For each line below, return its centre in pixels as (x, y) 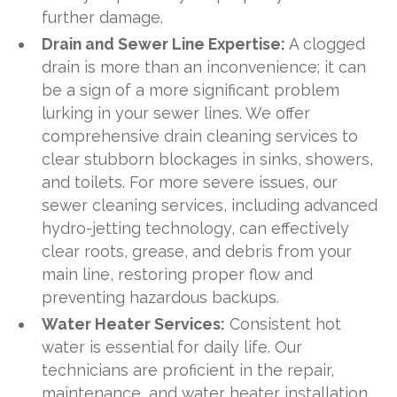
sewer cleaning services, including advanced (210, 206)
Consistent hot (284, 324)
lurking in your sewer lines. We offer (176, 113)
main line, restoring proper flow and (178, 275)
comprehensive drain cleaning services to (200, 136)
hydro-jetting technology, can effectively (196, 229)
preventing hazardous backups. (161, 298)
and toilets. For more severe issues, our (190, 183)
